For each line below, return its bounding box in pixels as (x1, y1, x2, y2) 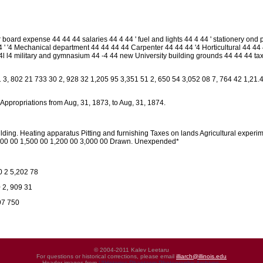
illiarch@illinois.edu (176, 253, 227, 259)
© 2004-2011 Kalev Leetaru (94, 247, 169, 253)
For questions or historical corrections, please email (36, 253, 176, 259)
